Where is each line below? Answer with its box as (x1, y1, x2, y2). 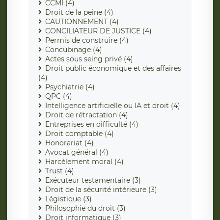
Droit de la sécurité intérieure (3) (45, 185, 157, 194)
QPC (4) (45, 92, 72, 101)
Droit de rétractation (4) (45, 110, 128, 120)
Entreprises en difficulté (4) (45, 120, 138, 129)
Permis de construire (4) (45, 36, 129, 45)
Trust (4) (45, 166, 74, 176)
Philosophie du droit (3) (45, 204, 126, 213)
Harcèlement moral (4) (45, 157, 124, 166)
